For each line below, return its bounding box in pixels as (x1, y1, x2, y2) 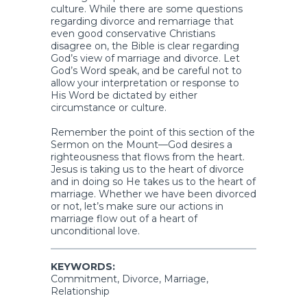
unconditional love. (51, 224, 140, 237)
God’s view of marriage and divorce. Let (51, 51, 240, 64)
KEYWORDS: (51, 260, 115, 273)
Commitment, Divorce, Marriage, (51, 272, 208, 285)
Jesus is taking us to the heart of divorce (51, 162, 244, 175)
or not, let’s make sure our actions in (51, 199, 223, 212)
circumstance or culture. (51, 101, 167, 114)
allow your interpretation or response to (51, 76, 239, 89)
